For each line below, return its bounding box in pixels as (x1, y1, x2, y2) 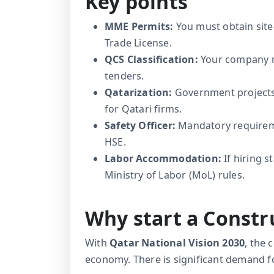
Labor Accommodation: (105, 151, 221, 165)
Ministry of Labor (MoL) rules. (105, 168, 245, 182)
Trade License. (105, 35, 172, 50)
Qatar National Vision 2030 (109, 236, 245, 250)
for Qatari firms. (105, 102, 182, 116)
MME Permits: (105, 19, 174, 33)
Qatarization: (105, 85, 172, 99)
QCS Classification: (105, 52, 198, 66)
